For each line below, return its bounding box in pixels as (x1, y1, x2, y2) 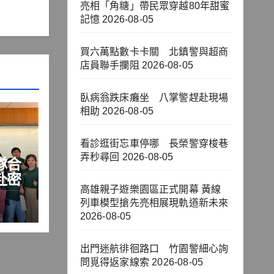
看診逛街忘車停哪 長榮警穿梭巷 (80, 138, 229, 149)
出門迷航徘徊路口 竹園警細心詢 (80, 243, 229, 254)
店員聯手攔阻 (80, 60, 139, 71)
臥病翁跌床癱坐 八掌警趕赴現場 (80, 92, 229, 103)
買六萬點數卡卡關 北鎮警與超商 (80, 46, 229, 57)
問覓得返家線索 (80, 257, 149, 268)
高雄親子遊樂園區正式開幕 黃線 (80, 184, 221, 195)
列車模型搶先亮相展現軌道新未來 (80, 198, 229, 209)
